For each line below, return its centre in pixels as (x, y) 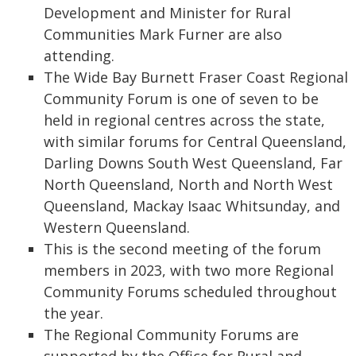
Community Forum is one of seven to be (181, 99)
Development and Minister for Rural (167, 13)
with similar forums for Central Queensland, (195, 141)
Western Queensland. (117, 227)
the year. (74, 313)
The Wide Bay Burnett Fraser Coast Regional (196, 77)
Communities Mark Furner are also (163, 34)
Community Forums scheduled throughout (190, 292)
